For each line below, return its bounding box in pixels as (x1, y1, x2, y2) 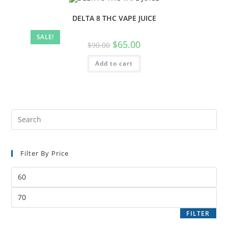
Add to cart (95, 59, 133, 68)
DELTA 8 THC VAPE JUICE (72, 13, 156, 23)
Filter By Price (20, 148, 69, 158)
